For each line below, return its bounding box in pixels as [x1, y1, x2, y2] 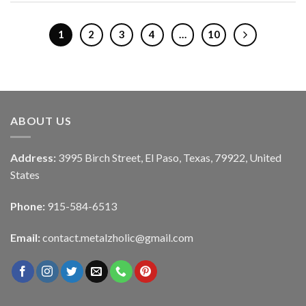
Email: [10, 231, 42, 245]
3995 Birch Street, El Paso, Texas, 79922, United [58, 151, 281, 165]
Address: [10, 151, 58, 165]
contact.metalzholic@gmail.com [42, 231, 193, 245]
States [10, 168, 40, 182]
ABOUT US [10, 113, 72, 127]
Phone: [10, 199, 47, 213]
